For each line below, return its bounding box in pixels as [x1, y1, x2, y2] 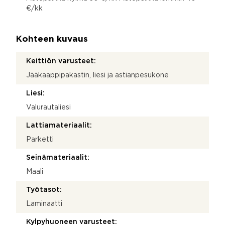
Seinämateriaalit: [26, 154, 89, 161]
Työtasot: [26, 186, 62, 193]
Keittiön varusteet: [26, 58, 96, 64]
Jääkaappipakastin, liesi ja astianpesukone [26, 72, 169, 78]
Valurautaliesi [26, 104, 71, 110]
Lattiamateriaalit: [26, 122, 92, 129]
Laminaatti [26, 200, 62, 207]
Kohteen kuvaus [16, 35, 88, 43]
